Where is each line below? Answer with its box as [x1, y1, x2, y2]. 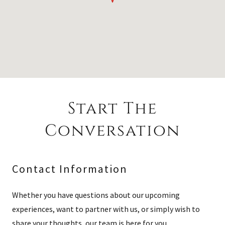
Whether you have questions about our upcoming [12, 190, 180, 200]
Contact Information [12, 162, 128, 176]
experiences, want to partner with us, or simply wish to [12, 204, 200, 214]
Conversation [45, 120, 180, 142]
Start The [68, 98, 157, 120]
